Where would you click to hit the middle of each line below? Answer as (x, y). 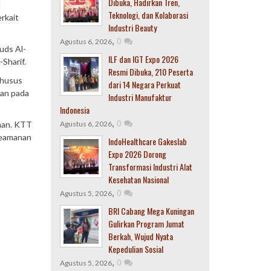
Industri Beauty (132, 28)
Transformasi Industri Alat (150, 167)
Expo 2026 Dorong (137, 154)
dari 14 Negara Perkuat (144, 84)
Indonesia (74, 110)
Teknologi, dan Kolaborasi (148, 15)
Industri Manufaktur (140, 97)
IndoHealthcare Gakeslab (147, 141)
